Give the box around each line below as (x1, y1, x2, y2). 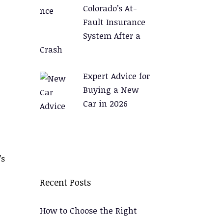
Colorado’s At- (82, 2, 137, 14)
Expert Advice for (82, 70, 150, 82)
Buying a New (82, 83, 138, 95)
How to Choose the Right (40, 205, 137, 217)
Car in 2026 (82, 97, 128, 109)
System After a (82, 30, 140, 41)
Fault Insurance (82, 16, 145, 27)
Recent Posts (40, 176, 91, 189)
